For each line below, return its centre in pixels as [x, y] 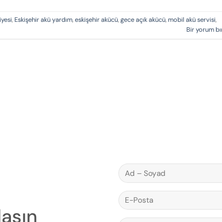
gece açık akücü [143, 20]
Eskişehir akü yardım [43, 20]
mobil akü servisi [192, 20]
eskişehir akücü [96, 20]
